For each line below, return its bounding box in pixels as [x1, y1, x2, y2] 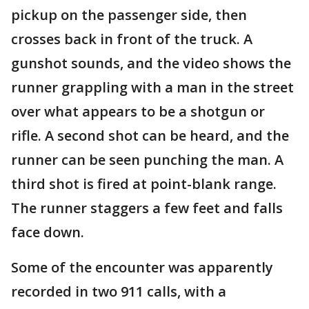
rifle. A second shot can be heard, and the [11, 126, 289, 145]
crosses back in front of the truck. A [11, 29, 252, 48]
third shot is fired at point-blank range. [11, 174, 277, 193]
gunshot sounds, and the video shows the [11, 53, 291, 72]
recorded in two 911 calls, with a [11, 281, 226, 301]
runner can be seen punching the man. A [11, 150, 283, 169]
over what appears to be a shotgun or [11, 101, 265, 121]
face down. [11, 222, 84, 241]
